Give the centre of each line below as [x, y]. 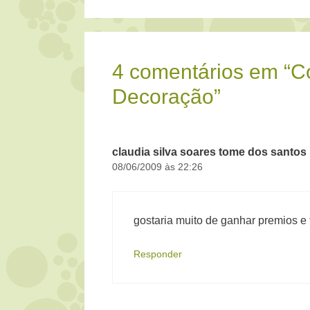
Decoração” [166, 96]
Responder [158, 254]
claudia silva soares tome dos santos [209, 152]
